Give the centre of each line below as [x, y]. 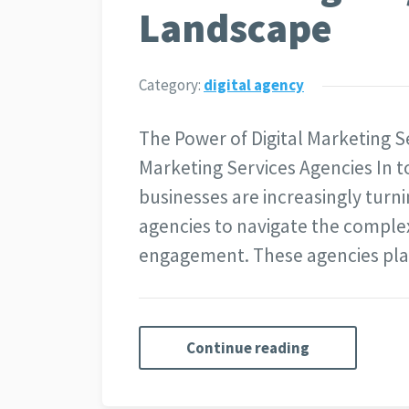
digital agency [254, 84]
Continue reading [248, 347]
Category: [171, 84]
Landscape [236, 27]
